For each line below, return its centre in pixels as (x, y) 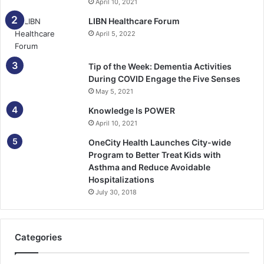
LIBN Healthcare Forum (134, 21)
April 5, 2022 (115, 34)
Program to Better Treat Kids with (155, 155)
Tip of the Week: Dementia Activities (160, 67)
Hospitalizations (121, 180)
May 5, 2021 (114, 92)
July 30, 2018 (116, 192)
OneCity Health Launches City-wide (160, 143)
